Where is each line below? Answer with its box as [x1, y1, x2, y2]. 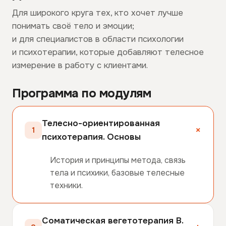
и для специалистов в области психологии [12, 34, 184, 45]
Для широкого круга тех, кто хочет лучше [12, 8, 183, 19]
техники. [50, 180, 83, 191]
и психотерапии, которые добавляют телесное [12, 47, 204, 58]
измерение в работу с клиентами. [12, 60, 148, 71]
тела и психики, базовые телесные [50, 167, 185, 179]
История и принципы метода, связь [50, 155, 186, 166]
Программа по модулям [12, 86, 151, 101]
